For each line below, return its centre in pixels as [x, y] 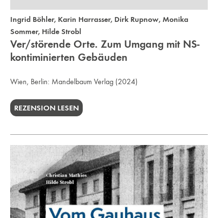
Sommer [24, 32]
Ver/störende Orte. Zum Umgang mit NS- [105, 44]
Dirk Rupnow [137, 19]
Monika [176, 19]
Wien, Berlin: [31, 82]
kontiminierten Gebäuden [69, 57]
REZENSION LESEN [47, 108]
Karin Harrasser [84, 19]
